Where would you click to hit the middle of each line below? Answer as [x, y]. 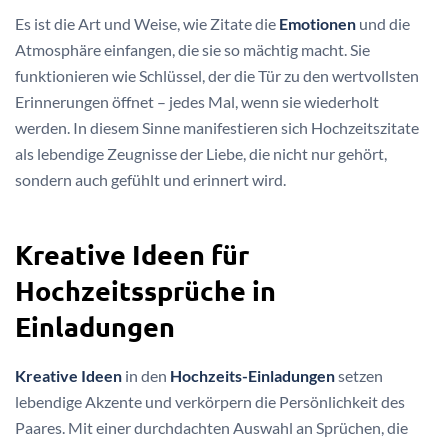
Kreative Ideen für [132, 254]
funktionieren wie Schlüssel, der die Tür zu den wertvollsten [217, 75]
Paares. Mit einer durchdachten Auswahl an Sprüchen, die [211, 428]
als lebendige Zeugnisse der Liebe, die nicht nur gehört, [201, 153]
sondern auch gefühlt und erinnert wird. [150, 179]
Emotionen [317, 23]
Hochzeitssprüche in [145, 290]
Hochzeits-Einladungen [252, 376]
